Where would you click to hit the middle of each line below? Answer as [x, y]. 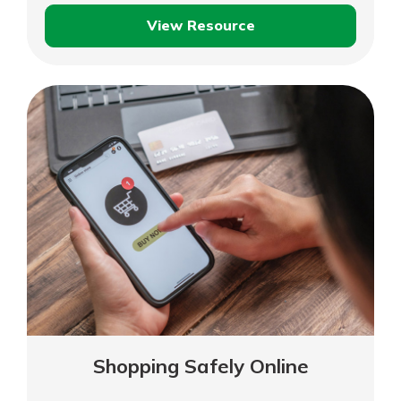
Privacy [226, 60]
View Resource [200, 26]
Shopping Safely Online [200, 367]
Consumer [235, 36]
